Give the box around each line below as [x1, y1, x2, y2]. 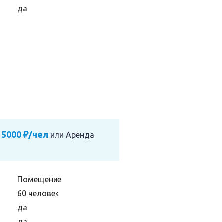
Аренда [66, 130, 94, 139]
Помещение [17, 175, 61, 184]
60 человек [17, 189, 59, 198]
